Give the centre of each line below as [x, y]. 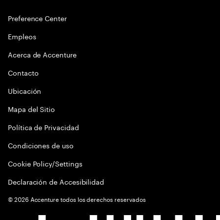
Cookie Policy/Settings [45, 163]
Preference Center [37, 18]
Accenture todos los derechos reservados [87, 199]
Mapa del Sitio [32, 109]
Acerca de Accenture [42, 54]
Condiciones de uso [41, 145]
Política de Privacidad [43, 127]
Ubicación [25, 91]
